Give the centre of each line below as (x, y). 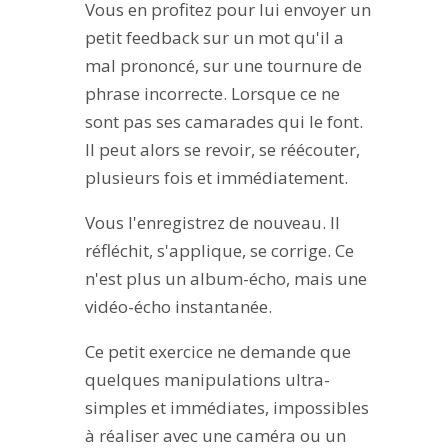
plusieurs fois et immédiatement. (216, 178)
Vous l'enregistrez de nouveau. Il (212, 223)
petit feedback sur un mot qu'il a (214, 38)
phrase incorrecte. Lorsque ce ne (212, 94)
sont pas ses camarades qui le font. (223, 122)
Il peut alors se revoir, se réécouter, (222, 150)
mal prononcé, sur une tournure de (223, 66)
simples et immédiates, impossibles (226, 408)
